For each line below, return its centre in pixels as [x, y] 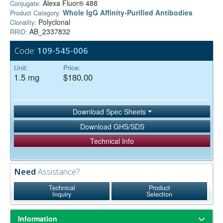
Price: [72, 68]
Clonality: [23, 23]
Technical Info [112, 141]
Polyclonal [53, 22]
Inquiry [62, 194]
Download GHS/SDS [112, 126]
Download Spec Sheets [110, 112]
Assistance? [58, 172]
